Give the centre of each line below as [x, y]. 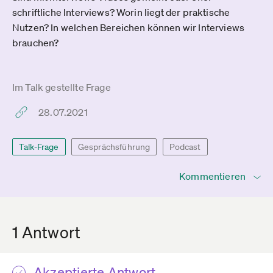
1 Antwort [47, 232]
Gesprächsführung [114, 147]
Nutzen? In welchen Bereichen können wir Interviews [129, 27]
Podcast [185, 147]
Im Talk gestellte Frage [62, 87]
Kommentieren [212, 176]
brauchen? [36, 43]
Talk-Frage [39, 147]
